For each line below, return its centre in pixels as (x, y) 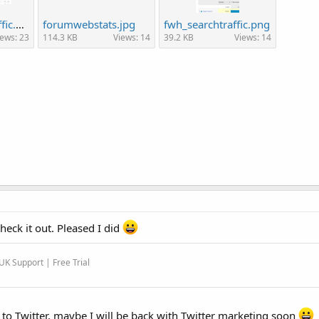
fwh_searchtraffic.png (217, 24)
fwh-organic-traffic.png (20, 24)
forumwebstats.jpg (89, 24)
